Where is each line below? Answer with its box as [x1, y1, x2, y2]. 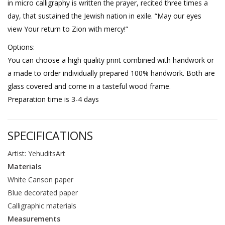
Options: [8, 42, 35, 52]
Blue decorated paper [8, 187, 78, 197]
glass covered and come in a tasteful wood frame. [8, 81, 171, 91]
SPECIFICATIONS [8, 127, 93, 144]
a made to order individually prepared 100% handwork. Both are [8, 68, 215, 78]
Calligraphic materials [8, 200, 76, 210]
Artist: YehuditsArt [8, 148, 65, 158]
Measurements [8, 213, 60, 223]
